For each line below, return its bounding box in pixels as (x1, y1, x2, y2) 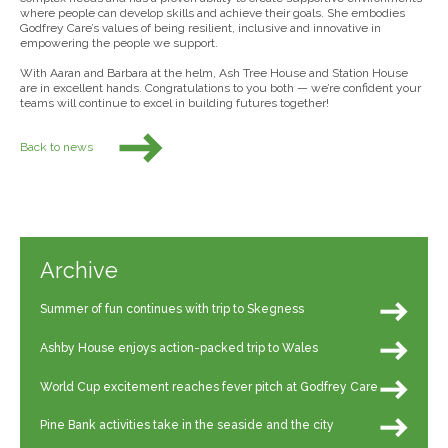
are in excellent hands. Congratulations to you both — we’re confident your (20, 81, 422, 96)
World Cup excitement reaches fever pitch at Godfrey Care (40, 379, 379, 394)
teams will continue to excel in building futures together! (20, 96, 330, 111)
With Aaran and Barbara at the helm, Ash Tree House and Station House (20, 66, 409, 81)
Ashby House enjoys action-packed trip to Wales (40, 340, 319, 355)
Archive (40, 258, 119, 284)
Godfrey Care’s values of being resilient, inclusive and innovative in (20, 21, 382, 36)
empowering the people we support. (20, 36, 219, 51)
